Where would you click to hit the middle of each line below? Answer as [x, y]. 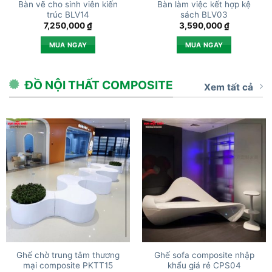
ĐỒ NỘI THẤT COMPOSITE [99, 85]
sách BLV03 [204, 14]
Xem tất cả [229, 87]
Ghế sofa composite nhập [204, 255]
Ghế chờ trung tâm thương [68, 255]
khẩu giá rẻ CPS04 [204, 265]
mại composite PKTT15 [68, 265]
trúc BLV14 [68, 14]
